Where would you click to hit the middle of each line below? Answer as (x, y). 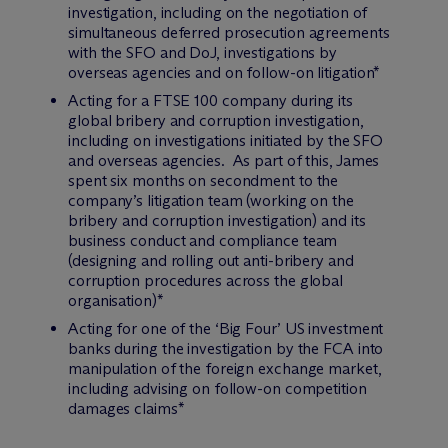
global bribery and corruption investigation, (216, 120)
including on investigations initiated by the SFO (226, 140)
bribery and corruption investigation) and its (217, 220)
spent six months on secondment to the (203, 180)
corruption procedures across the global (206, 280)
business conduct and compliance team (203, 240)
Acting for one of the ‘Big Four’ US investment (226, 328)
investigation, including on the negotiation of (218, 12)
